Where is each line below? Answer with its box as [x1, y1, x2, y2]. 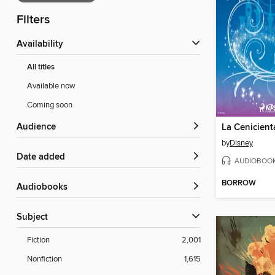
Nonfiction [27, 254, 62, 265]
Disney [230, 137, 253, 148]
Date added [23, 152, 65, 163]
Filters [17, 12, 50, 28]
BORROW [222, 178, 256, 189]
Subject [22, 212, 48, 223]
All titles [27, 62, 55, 73]
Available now [27, 81, 76, 91]
